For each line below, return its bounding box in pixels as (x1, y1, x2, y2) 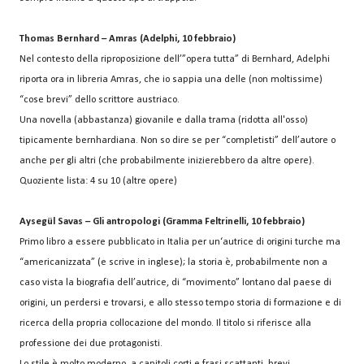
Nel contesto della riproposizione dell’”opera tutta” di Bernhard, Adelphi (19, 54, 330, 65)
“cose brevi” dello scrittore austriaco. (19, 95, 180, 106)
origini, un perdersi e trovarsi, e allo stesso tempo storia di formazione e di (19, 298, 341, 309)
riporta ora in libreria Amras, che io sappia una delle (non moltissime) (19, 75, 323, 85)
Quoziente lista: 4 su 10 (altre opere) (19, 176, 177, 187)
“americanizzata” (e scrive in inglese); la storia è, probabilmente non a (19, 258, 327, 268)
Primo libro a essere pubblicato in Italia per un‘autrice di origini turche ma (19, 237, 340, 248)
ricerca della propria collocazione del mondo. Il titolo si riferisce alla (19, 318, 311, 329)
